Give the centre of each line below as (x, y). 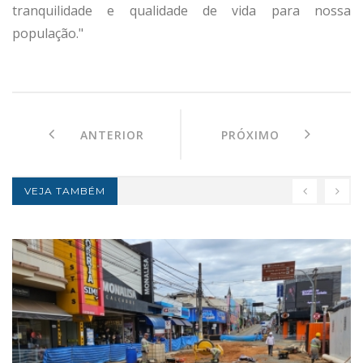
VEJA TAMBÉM (65, 190)
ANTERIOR (99, 135)
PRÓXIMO (263, 135)
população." (48, 33)
